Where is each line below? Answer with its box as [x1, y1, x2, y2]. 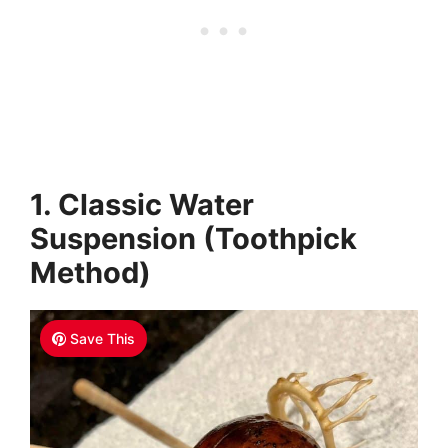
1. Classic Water [30, 187, 254, 222]
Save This [70, 330, 136, 347]
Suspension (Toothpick [30, 221, 357, 256]
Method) [30, 255, 151, 290]
